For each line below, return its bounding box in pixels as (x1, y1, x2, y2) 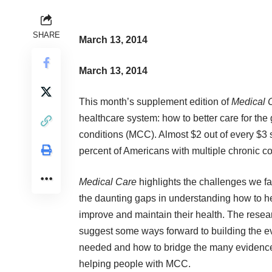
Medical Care (79, 177, 137, 188)
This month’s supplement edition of (79, 97, 231, 107)
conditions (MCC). (79, 129, 158, 140)
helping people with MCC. (79, 259, 191, 270)
